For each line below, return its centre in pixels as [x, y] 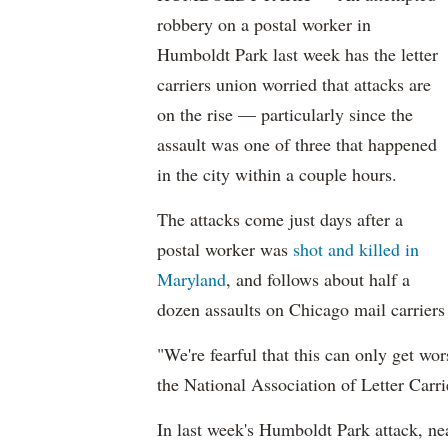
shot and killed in [356, 249]
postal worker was [225, 249]
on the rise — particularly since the [285, 114]
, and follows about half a [318, 279]
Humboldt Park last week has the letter [297, 54]
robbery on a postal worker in [264, 24]
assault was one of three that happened [297, 144]
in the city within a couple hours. [277, 174]
